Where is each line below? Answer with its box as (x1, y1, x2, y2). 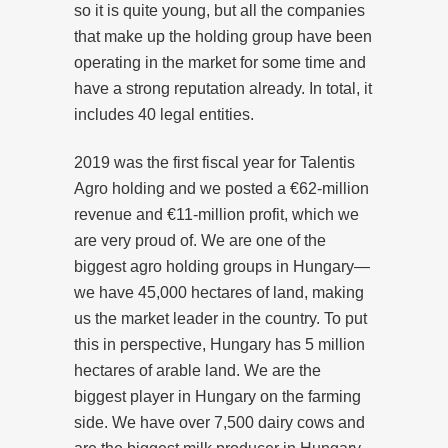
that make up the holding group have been (74, 27, 372, 45)
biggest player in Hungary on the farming (74, 387, 361, 405)
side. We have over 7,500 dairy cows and (74, 413, 365, 431)
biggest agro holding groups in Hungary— (74, 257, 370, 275)
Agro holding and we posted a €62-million (74, 179, 369, 197)
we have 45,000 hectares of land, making (74, 283, 364, 301)
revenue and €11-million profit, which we (74, 205, 359, 223)
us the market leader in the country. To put (74, 309, 367, 327)
